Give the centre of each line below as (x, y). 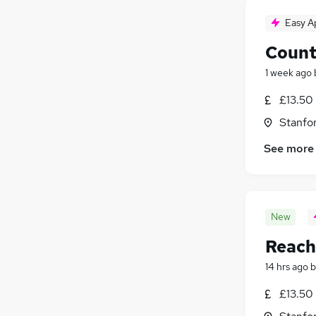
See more (289, 149)
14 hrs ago (287, 267)
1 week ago (288, 72)
